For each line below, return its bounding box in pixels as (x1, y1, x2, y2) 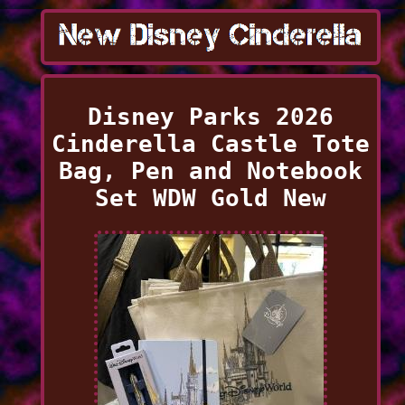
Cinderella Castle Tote (51, 129, 370, 157)
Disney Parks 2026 (87, 102, 334, 130)
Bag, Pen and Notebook (58, 156, 363, 184)
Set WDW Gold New (94, 184, 326, 212)
